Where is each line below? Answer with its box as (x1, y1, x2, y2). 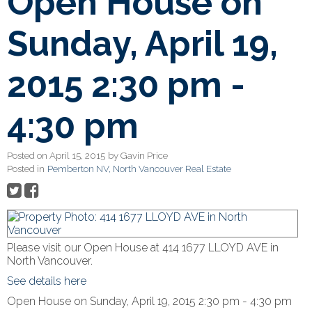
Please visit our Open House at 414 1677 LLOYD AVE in (7, 241, 279, 255)
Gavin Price (120, 150, 168, 162)
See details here (7, 274, 86, 288)
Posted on (7, 150, 49, 162)
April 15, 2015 (49, 150, 105, 162)
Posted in (7, 163, 45, 175)
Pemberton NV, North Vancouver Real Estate (47, 163, 231, 175)
